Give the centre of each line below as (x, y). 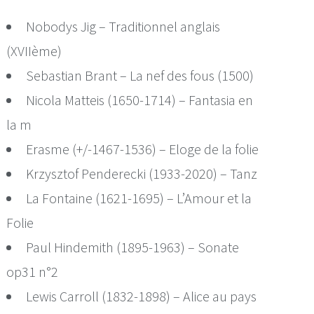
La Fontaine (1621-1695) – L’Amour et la (139, 198)
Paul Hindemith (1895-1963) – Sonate (133, 247)
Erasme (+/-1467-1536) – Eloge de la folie (143, 149)
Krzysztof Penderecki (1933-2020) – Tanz (142, 173)
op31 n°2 (33, 271)
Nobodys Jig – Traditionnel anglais (123, 26)
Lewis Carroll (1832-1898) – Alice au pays (142, 296)
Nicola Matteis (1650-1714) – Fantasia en (140, 100)
